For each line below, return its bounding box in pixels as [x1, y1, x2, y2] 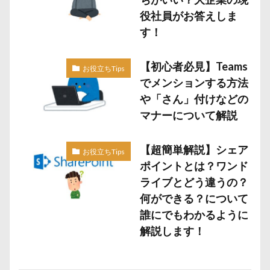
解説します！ [139, 224, 205, 238]
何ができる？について [139, 192, 248, 206]
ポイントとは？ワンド [139, 159, 248, 173]
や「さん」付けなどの [139, 92, 248, 106]
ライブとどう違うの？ [139, 175, 248, 189]
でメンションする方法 [139, 76, 248, 90]
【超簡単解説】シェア [139, 143, 248, 157]
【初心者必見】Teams [139, 60, 248, 74]
